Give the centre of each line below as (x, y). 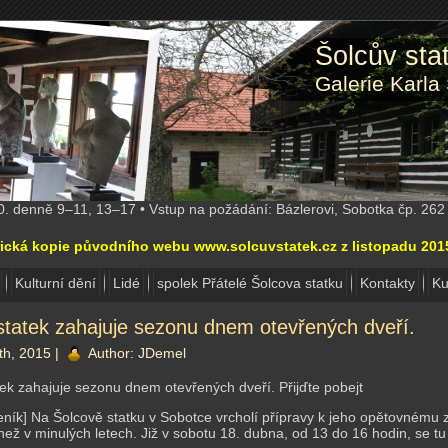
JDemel (162, 352)
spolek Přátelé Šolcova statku (250, 283)
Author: (111, 352)
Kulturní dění (55, 283)
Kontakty (387, 283)
